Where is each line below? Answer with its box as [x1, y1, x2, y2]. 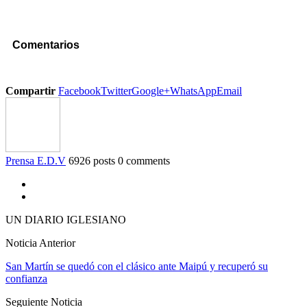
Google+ [132, 85, 170, 97]
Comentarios [12, 38, 79, 51]
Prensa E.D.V [5, 155, 66, 167]
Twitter [101, 85, 132, 97]
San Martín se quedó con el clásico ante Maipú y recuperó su [5, 260, 268, 273]
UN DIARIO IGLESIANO [5, 214, 126, 226]
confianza [5, 273, 47, 285]
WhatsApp [170, 85, 217, 97]
